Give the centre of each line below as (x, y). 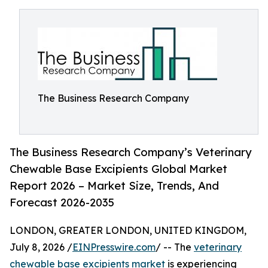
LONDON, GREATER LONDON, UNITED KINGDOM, (128, 231)
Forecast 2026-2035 (62, 202)
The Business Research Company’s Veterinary (131, 152)
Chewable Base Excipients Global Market (118, 169)
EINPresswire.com (114, 247)
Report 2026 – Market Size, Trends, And (114, 186)
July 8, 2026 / (41, 247)
